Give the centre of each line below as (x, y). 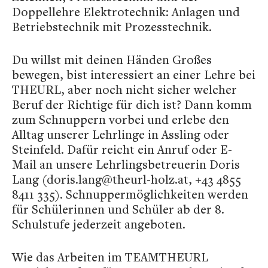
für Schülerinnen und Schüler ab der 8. (118, 209)
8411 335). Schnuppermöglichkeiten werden (130, 194)
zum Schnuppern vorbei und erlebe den (121, 120)
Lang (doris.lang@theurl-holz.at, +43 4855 (127, 179)
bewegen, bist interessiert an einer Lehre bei (134, 75)
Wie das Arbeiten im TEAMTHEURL (110, 257)
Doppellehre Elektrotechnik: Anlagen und (126, 12)
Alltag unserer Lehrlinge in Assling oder (121, 135)
